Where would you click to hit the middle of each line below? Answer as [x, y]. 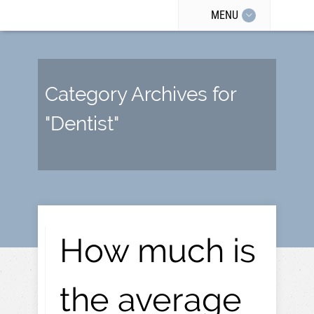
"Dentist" [82, 124]
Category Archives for [141, 94]
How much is [158, 251]
